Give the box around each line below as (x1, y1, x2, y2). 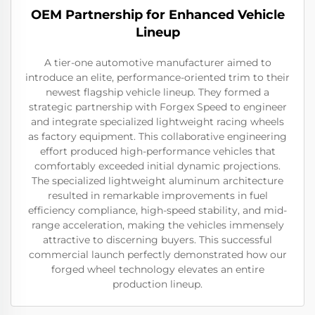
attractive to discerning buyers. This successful (43, 233, 272, 247)
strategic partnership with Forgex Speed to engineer (28, 101, 287, 114)
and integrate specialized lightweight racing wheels (31, 115, 284, 129)
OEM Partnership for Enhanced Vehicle (30, 7, 285, 23)
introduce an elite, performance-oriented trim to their (25, 71, 290, 84)
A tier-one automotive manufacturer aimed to (44, 56, 271, 70)
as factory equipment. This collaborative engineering (28, 130, 287, 143)
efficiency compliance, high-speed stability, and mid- (28, 204, 287, 217)
